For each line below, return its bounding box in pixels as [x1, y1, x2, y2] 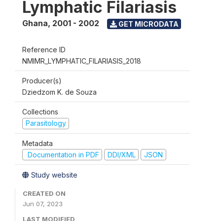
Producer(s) [22, 76, 62, 85]
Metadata [22, 139, 53, 147]
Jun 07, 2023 [23, 200, 63, 208]
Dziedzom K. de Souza [22, 88, 97, 97]
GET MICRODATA [116, 19, 179, 28]
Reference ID [22, 45, 66, 54]
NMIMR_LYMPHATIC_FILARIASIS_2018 [22, 57, 141, 66]
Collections [22, 108, 58, 116]
